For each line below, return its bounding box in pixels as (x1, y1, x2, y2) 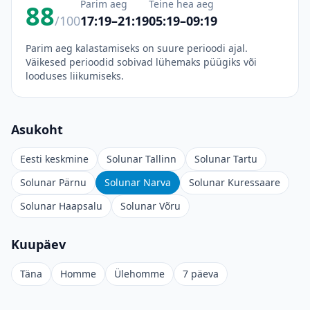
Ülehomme (114, 267, 165, 280)
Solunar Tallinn (107, 152, 176, 165)
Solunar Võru (120, 199, 181, 212)
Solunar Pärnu (20, 176, 86, 189)
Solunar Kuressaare (189, 176, 280, 189)
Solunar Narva (104, 176, 171, 189)
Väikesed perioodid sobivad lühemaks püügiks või (26, 55, 257, 69)
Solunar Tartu (194, 152, 257, 165)
